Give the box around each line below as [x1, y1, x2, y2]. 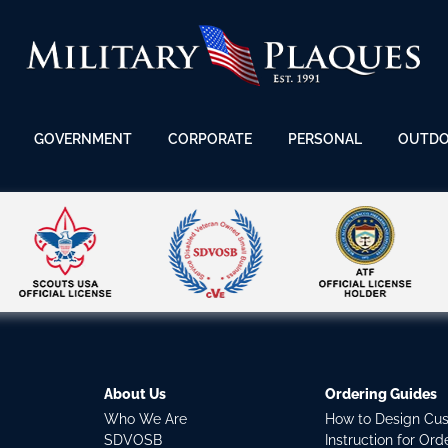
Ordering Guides [325, 386, 438, 402]
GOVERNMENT [34, 131, 132, 148]
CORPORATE [168, 131, 252, 148]
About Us [103, 386, 166, 402]
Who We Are [103, 411, 187, 427]
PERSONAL [288, 131, 362, 148]
